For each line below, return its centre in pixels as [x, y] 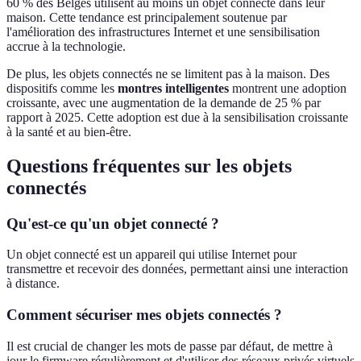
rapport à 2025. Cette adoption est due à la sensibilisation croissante [177, 117]
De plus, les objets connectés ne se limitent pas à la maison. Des [168, 73]
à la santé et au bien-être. [69, 131]
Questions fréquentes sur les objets [149, 166]
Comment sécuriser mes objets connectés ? [144, 315]
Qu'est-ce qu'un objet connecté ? [113, 223]
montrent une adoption [288, 88]
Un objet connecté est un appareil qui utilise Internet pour [151, 255]
